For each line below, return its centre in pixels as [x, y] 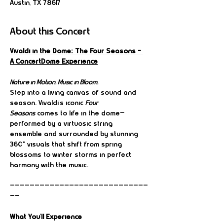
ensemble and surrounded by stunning [75, 134]
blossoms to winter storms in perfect [72, 155]
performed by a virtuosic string [62, 124]
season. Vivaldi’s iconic [48, 103]
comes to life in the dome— [80, 114]
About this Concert [50, 32]
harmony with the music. [49, 166]
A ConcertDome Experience [54, 62]
